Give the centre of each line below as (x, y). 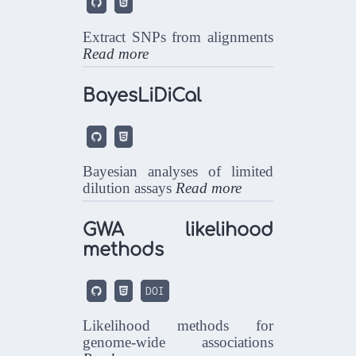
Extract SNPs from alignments (178, 37)
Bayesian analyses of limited (178, 172)
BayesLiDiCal (142, 95)
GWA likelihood (178, 230)
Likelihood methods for (178, 326)
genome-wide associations (178, 342)
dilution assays (130, 188)
